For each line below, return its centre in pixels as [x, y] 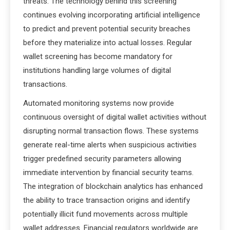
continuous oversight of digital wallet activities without [115, 117]
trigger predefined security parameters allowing [102, 159]
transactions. [45, 84]
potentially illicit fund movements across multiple [106, 214]
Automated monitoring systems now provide [99, 103]
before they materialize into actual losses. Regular [108, 43]
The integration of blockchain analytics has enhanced [113, 186]
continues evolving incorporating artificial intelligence [112, 15]
